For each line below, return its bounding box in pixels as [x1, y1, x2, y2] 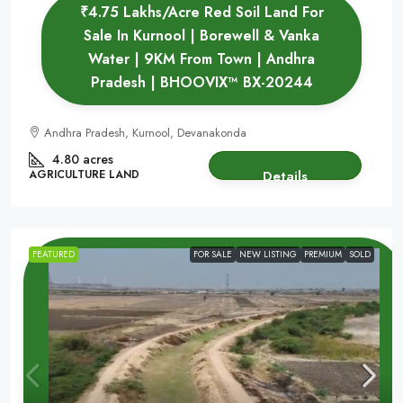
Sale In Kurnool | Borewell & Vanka [84, 25, 319, 46]
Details [263, 166, 308, 186]
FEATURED [32, 247, 75, 261]
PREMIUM [304, 247, 342, 261]
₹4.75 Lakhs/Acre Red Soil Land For [79, 2, 324, 22]
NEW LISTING [239, 247, 297, 261]
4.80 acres [52, 150, 113, 168]
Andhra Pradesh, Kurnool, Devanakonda [44, 124, 246, 141]
